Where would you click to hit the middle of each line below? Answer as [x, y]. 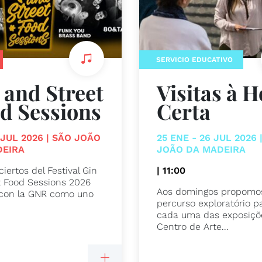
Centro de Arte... [193, 227]
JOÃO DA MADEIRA [201, 150]
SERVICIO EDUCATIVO [195, 59]
